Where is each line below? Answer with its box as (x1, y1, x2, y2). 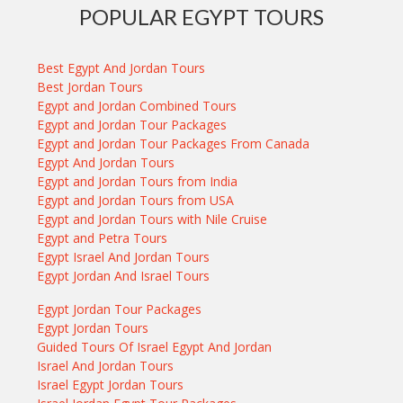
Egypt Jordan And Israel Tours (37, 267, 210, 285)
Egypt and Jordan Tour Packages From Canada (37, 135, 310, 153)
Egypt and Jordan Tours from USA (37, 192, 235, 210)
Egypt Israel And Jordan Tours (37, 248, 210, 266)
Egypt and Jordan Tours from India (37, 173, 238, 191)
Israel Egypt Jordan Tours (37, 376, 184, 394)
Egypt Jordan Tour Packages (37, 300, 202, 318)
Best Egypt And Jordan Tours (37, 59, 206, 77)
